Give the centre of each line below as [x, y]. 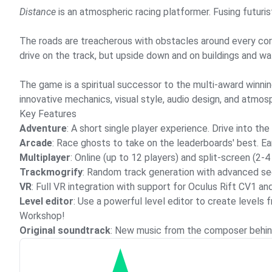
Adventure [43, 128]
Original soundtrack [65, 230]
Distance [38, 12]
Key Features [48, 114]
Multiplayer [45, 158]
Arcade [36, 143]
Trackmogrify [51, 172]
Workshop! [42, 216]
